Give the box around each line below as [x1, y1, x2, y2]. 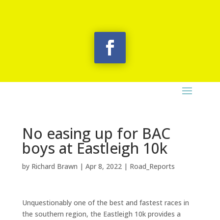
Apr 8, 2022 [85, 162, 122, 171]
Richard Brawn [31, 162, 78, 171]
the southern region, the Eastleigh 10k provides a [22, 209, 181, 219]
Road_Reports [129, 162, 175, 171]
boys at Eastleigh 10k [22, 138, 167, 158]
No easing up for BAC [22, 123, 170, 143]
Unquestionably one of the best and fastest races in [22, 198, 189, 207]
